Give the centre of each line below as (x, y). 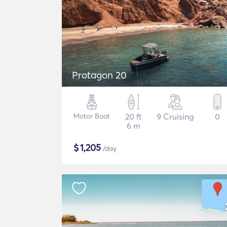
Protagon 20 (99, 75)
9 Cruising (175, 117)
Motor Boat (92, 116)
